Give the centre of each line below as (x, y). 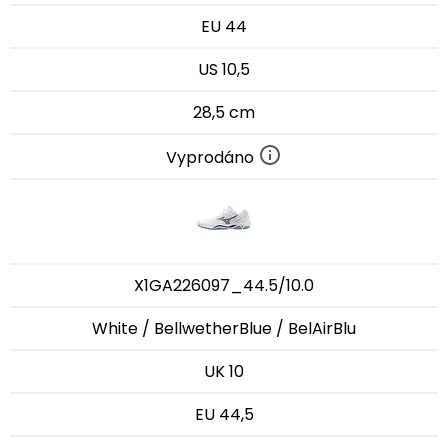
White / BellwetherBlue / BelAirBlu (224, 328)
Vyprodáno (212, 157)
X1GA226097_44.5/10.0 (224, 285)
